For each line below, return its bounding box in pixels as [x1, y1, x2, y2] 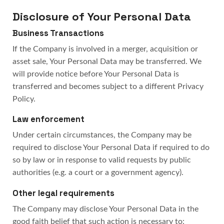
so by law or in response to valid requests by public [12, 156, 191, 164]
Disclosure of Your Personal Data [12, 9, 191, 24]
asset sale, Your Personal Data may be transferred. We [12, 57, 201, 65]
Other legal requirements [12, 187, 114, 198]
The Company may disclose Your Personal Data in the [12, 205, 198, 213]
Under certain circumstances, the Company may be [12, 131, 191, 139]
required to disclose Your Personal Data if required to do [12, 143, 209, 152]
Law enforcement [12, 114, 84, 125]
